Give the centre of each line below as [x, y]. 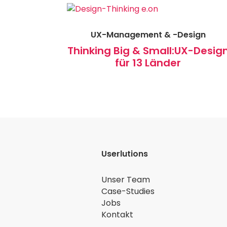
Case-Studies [128, 192]
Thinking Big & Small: [121, 51]
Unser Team [126, 180]
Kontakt [118, 215]
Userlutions [125, 154]
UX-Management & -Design [148, 35]
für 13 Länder [148, 63]
